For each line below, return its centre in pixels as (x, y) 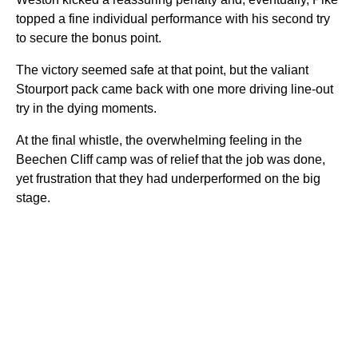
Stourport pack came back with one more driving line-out (175, 89)
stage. (33, 198)
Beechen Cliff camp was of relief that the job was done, (171, 159)
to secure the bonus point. (89, 38)
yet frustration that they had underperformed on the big (168, 179)
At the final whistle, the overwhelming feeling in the (159, 140)
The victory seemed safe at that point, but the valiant (162, 70)
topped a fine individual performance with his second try (173, 19)
